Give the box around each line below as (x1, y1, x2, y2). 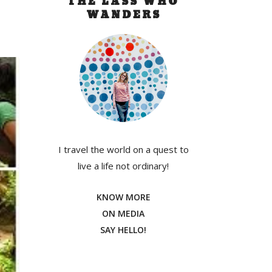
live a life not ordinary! (78, 160, 169, 172)
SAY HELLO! (100, 224, 147, 236)
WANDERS (86, 5, 161, 24)
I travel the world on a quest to (58, 143, 189, 156)
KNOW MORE (96, 191, 151, 203)
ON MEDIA (102, 208, 145, 220)
